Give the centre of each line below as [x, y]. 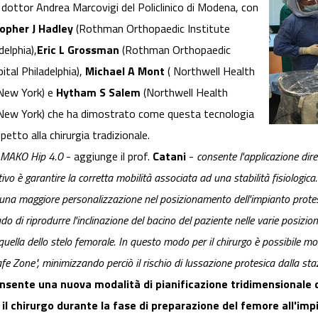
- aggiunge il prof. [108, 156]
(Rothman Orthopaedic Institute [152, 28]
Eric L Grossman [78, 50]
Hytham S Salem [98, 92]
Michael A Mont [125, 71]
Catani [169, 156]
